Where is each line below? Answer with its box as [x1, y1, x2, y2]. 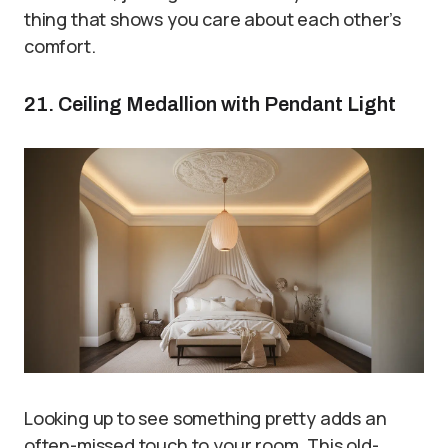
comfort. [24, 34, 96, 59]
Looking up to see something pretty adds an [24, 405, 387, 430]
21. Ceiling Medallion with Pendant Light [24, 93, 396, 116]
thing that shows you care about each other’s [24, 7, 402, 32]
